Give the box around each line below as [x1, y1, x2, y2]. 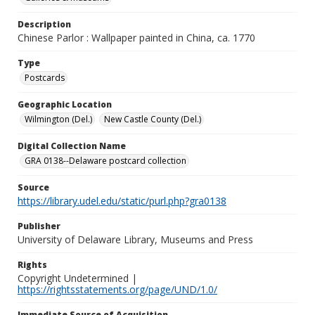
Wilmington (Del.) [25, 113, 92, 125]
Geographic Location [18, 98, 112, 110]
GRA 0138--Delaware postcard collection [25, 155, 186, 167]
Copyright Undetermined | [18, 271, 137, 285]
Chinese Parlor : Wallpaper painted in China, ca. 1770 [18, 31, 255, 44]
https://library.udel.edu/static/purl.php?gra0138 [18, 194, 226, 207]
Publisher [18, 220, 60, 232]
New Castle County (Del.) [104, 113, 201, 125]
